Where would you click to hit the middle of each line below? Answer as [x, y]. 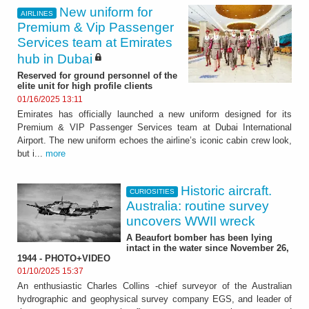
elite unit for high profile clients [85, 86]
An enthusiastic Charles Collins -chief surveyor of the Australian [154, 286]
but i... [31, 153]
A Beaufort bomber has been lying [199, 237]
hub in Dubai [55, 59]
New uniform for [106, 12]
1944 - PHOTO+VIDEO [64, 258]
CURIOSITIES [152, 192]
